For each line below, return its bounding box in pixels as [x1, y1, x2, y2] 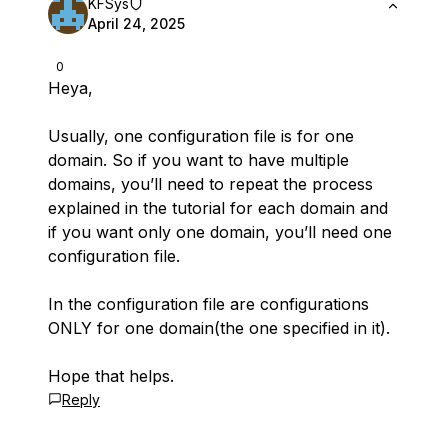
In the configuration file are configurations [48, 294, 369, 314]
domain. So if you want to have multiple [48, 150, 349, 170]
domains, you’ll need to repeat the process [48, 174, 373, 194]
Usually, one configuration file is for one [48, 126, 354, 146]
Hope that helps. [48, 366, 174, 386]
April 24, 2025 [88, 15, 185, 32]
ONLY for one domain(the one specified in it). [48, 318, 390, 338]
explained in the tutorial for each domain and [48, 198, 388, 218]
